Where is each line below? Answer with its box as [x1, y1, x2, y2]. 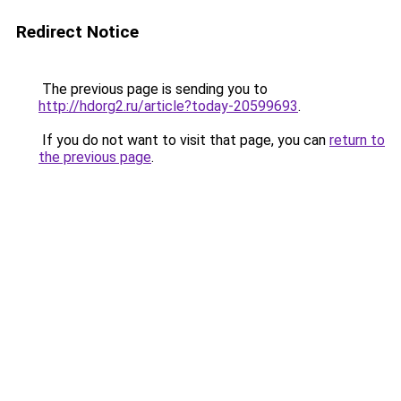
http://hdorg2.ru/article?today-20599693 [38, 98, 298, 115]
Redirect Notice [16, 21, 139, 42]
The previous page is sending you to [38, 81, 268, 98]
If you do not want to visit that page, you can [38, 132, 329, 149]
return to [329, 132, 385, 149]
